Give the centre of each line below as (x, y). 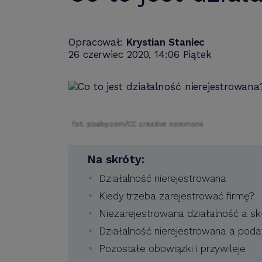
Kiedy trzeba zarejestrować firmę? (177, 196)
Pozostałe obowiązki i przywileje (172, 248)
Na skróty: (116, 159)
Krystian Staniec (166, 42)
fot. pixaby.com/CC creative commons (138, 124)
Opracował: (97, 42)
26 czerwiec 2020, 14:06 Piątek (140, 54)
